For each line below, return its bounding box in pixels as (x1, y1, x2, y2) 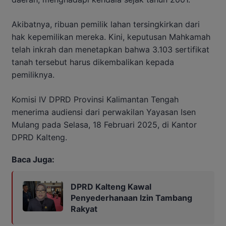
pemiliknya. (12, 69, 54, 80)
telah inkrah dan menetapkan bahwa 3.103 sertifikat (12, 44, 209, 54)
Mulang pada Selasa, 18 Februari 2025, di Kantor (12, 119, 197, 130)
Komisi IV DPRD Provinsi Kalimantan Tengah (12, 94, 179, 104)
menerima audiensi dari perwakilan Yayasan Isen (12, 106, 196, 117)
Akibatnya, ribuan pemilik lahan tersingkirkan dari (12, 19, 200, 29)
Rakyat (71, 203, 97, 214)
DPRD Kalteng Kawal (71, 181, 151, 192)
